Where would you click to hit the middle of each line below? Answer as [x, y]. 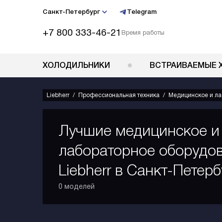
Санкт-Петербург [71, 12]
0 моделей [77, 186]
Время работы [143, 32]
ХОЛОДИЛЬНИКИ [76, 65]
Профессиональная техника [119, 95]
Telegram [142, 12]
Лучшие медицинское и [139, 131]
